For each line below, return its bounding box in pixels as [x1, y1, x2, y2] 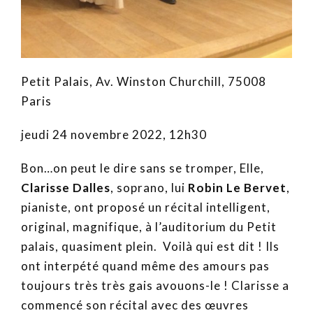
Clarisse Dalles [21, 180, 110, 195]
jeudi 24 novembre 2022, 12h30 [21, 126, 207, 142]
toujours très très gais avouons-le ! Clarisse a [21, 277, 289, 293]
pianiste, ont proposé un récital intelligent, [21, 199, 270, 214]
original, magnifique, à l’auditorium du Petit [21, 219, 277, 234]
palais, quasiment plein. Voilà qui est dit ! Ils [21, 238, 279, 254]
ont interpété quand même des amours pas [21, 258, 270, 273]
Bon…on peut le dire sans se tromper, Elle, [21, 160, 264, 175]
